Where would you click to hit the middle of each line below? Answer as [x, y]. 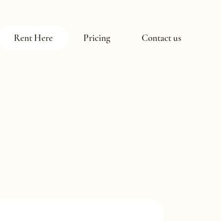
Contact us [161, 37]
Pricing [97, 37]
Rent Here [33, 37]
